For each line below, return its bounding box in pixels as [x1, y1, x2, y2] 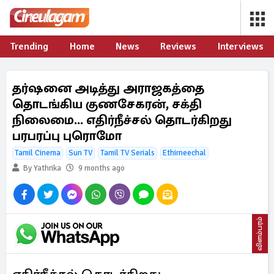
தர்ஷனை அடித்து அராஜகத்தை [12, 80, 204, 96]
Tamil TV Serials [100, 148, 155, 158]
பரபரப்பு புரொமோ [12, 128, 122, 144]
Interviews [217, 40, 264, 53]
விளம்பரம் [255, 217, 264, 251]
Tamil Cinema [15, 148, 61, 158]
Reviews [160, 40, 197, 53]
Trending [10, 40, 49, 53]
